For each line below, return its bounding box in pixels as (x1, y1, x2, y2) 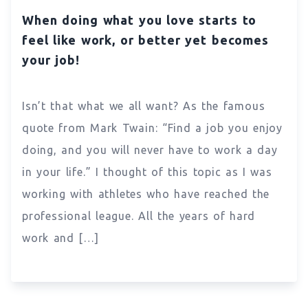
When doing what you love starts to (22, 12, 257, 27)
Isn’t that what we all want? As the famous (22, 99, 265, 112)
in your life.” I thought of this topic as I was (22, 165, 272, 178)
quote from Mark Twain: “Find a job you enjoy (22, 121, 283, 134)
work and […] (22, 231, 99, 244)
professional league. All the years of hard (22, 209, 256, 222)
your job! (22, 52, 80, 67)
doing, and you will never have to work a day (22, 143, 278, 156)
